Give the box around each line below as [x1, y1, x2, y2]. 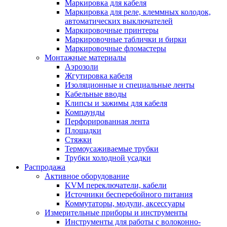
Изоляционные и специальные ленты [65, 80, 195, 89]
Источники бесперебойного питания [65, 190, 193, 199]
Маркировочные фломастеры [65, 44, 166, 53]
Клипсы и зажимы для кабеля [65, 98, 167, 107]
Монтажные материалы [45, 53, 126, 62]
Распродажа [24, 162, 65, 171]
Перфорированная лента [65, 117, 149, 126]
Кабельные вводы [65, 89, 127, 98]
